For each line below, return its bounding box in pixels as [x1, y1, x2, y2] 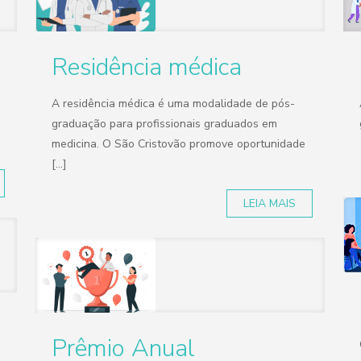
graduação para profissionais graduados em [52, 116, 278, 131]
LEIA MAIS [243, 196, 297, 211]
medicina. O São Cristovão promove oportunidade [52, 136, 306, 151]
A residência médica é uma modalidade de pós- [52, 96, 296, 111]
